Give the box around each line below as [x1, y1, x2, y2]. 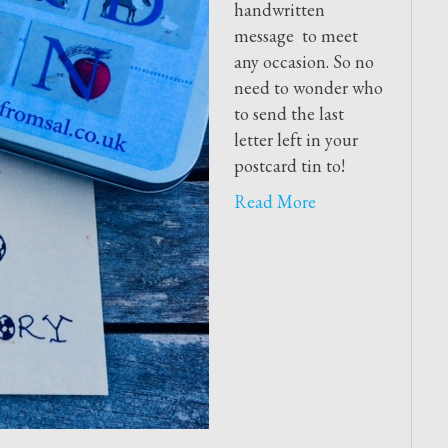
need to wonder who [234, 76, 383, 99]
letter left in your [234, 128, 358, 151]
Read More [234, 190, 316, 213]
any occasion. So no [234, 50, 374, 73]
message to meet [234, 24, 358, 47]
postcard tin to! [234, 154, 345, 177]
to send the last [234, 102, 344, 125]
